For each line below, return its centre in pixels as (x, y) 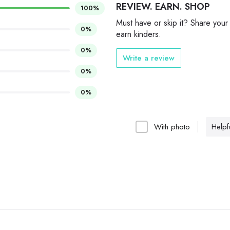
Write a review (149, 58)
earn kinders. (139, 34)
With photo (172, 127)
